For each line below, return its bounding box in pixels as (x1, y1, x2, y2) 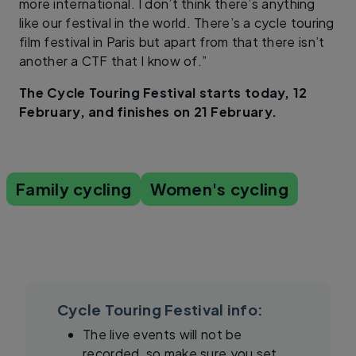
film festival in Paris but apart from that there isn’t (19, 33, 325, 51)
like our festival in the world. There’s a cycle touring (19, 14, 335, 32)
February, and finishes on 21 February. (19, 103, 277, 121)
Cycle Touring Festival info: (57, 300, 264, 319)
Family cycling (16, 179, 132, 199)
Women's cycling (150, 179, 288, 199)
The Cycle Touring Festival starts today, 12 (19, 84, 308, 102)
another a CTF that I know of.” (19, 52, 207, 70)
